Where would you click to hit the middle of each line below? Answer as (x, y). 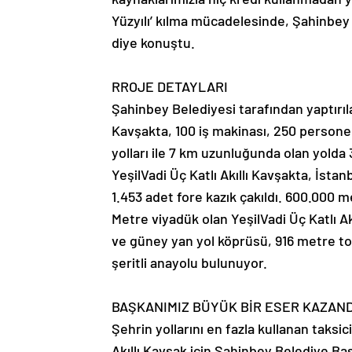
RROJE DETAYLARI (170, 86)
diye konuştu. (153, 42)
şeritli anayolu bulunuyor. (189, 262)
